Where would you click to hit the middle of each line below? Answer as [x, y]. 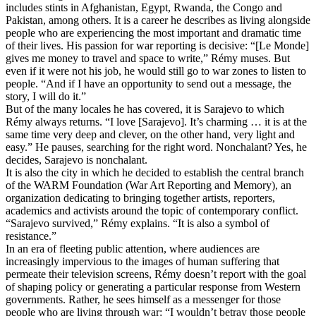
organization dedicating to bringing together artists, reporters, [140, 198]
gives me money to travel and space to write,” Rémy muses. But [148, 58]
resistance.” [31, 236]
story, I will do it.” [46, 96]
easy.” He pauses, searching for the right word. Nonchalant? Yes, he [156, 147]
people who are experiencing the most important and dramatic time [153, 33]
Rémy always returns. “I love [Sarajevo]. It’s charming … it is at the [156, 122]
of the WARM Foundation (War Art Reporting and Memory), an [148, 185]
